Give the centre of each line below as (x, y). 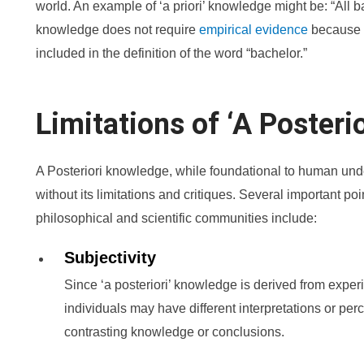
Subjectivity (110, 258)
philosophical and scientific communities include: (176, 218)
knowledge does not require (117, 30)
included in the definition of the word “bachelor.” (171, 53)
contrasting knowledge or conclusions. (174, 332)
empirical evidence (253, 30)
